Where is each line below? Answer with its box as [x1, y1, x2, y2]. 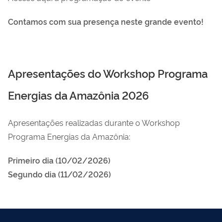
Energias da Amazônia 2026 [8, 87, 149, 102]
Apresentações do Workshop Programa [8, 65, 208, 80]
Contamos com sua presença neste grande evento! [8, 15, 204, 27]
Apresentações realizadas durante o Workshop [8, 116, 180, 128]
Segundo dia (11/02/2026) [8, 168, 111, 179]
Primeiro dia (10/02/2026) [8, 154, 111, 166]
